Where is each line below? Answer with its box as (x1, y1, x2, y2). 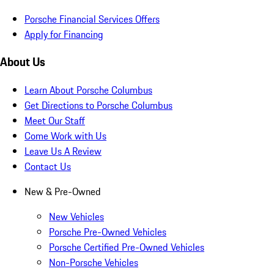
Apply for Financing (24, 26, 103, 42)
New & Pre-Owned (24, 184, 101, 199)
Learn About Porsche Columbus (24, 83, 152, 98)
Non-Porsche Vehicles (49, 255, 138, 270)
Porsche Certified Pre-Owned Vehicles (49, 240, 204, 255)
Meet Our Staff (24, 113, 85, 128)
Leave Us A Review (24, 144, 102, 159)
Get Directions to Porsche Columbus (24, 98, 172, 113)
